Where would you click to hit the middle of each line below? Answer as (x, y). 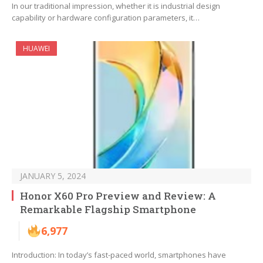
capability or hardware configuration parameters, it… (106, 18)
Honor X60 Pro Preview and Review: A (118, 196)
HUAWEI (36, 49)
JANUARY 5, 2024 (53, 176)
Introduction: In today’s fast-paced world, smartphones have (119, 255)
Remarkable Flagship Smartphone (108, 210)
